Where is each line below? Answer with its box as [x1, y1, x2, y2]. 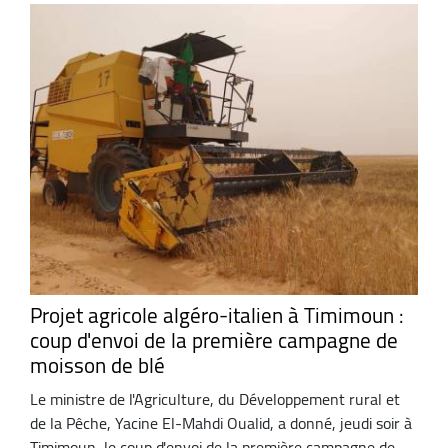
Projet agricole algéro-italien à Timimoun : [30, 296, 404, 336]
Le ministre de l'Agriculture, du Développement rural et [30, 383, 400, 414]
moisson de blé [30, 346, 165, 386]
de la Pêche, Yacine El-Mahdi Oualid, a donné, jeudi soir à [30, 407, 412, 438]
